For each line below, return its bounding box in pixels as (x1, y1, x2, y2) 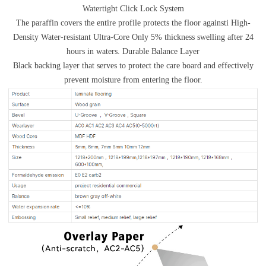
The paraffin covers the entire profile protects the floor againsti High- (15, 18, 251, 27)
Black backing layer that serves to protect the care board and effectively (12, 61, 254, 70)
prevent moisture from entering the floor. (64, 75, 202, 84)
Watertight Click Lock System (82, 4, 184, 13)
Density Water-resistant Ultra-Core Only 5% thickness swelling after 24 (12, 33, 254, 42)
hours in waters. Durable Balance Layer (66, 47, 199, 56)
